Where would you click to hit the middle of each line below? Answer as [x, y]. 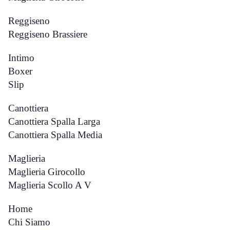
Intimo [21, 58]
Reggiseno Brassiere [48, 34]
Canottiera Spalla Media [55, 135]
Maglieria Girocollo [47, 172]
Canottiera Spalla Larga [54, 121]
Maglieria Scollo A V [50, 185]
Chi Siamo [29, 222]
